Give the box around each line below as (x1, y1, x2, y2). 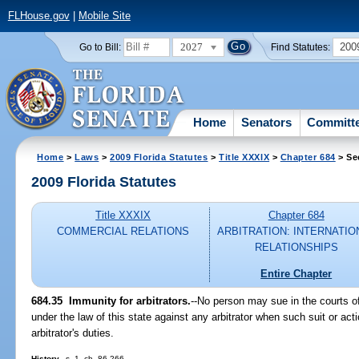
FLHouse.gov (7, 10, 70, 22)
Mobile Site (78, 10, 131, 22)
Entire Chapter (260, 267, 333, 280)
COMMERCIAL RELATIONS (57, 225, 190, 238)
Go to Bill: (79, 42, 121, 52)
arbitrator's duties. (31, 326, 115, 339)
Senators (241, 115, 292, 129)
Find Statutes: (271, 42, 331, 52)
